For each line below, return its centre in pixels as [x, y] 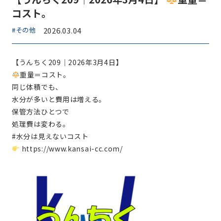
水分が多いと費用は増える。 [59, 99]
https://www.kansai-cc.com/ [71, 148]
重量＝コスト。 [45, 74]
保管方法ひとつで [41, 111]
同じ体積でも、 [37, 87]
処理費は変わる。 [41, 124]
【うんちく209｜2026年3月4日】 [68, 62]
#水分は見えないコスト [50, 136]
